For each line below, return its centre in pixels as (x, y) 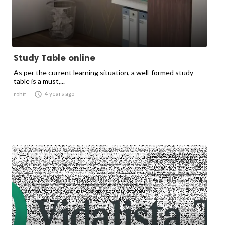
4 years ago (60, 94)
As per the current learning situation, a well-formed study (103, 73)
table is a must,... (39, 81)
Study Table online (54, 58)
